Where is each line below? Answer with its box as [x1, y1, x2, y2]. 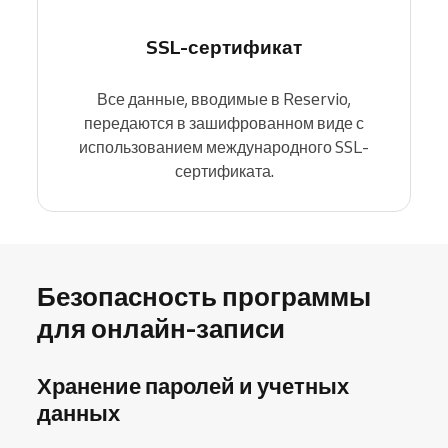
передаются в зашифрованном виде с [84, 113, 364, 133]
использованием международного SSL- [79, 137, 369, 157]
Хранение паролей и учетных [37, 372, 349, 399]
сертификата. [174, 161, 274, 181]
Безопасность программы [37, 279, 371, 313]
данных [37, 399, 120, 426]
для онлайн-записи [37, 311, 285, 345]
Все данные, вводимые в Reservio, [97, 89, 351, 109]
